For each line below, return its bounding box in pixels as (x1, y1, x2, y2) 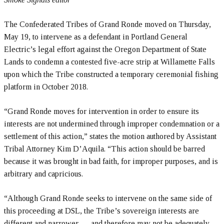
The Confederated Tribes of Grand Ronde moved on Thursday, (4, 20, 211, 29)
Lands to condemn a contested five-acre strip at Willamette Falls (4, 57, 215, 66)
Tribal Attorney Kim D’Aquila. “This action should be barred (4, 144, 205, 153)
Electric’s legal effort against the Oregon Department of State (4, 45, 206, 54)
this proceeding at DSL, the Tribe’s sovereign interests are (4, 206, 199, 215)
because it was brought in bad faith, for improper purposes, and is (4, 157, 218, 166)
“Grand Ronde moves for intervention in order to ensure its (4, 107, 199, 116)
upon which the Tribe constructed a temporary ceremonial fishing (4, 70, 218, 79)
